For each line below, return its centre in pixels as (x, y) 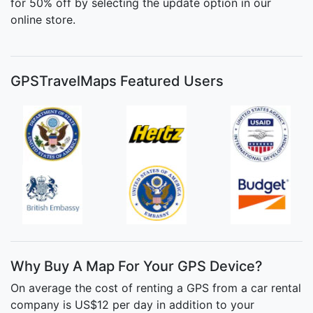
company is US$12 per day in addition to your (132, 304)
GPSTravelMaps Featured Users (117, 81)
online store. (43, 19)
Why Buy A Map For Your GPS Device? (137, 266)
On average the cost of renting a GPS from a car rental (156, 287)
